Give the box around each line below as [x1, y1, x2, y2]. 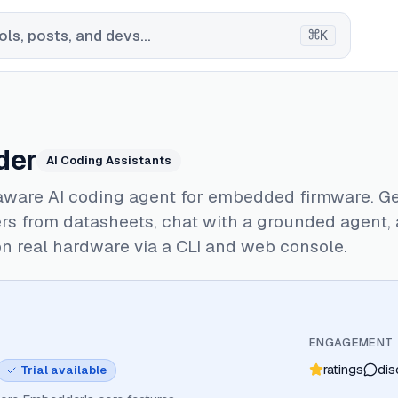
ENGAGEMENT [309, 335, 394, 350]
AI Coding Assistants [46, 153, 171, 168]
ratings [323, 361, 363, 378]
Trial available [20, 362, 107, 378]
